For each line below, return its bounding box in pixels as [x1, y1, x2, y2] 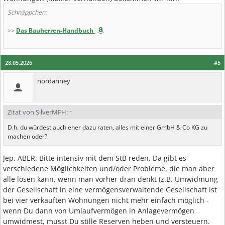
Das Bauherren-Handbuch [16, 26, 93, 35]
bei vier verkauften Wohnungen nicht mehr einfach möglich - [3, 195, 209, 205]
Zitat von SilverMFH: [8, 107, 69, 117]
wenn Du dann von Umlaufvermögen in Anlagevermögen [3, 206, 194, 215]
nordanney [37, 76, 70, 85]
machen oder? [8, 132, 47, 141]
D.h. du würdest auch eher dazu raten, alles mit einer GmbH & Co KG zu [8, 123, 207, 132]
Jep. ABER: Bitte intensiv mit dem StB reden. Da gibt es [3, 153, 186, 163]
